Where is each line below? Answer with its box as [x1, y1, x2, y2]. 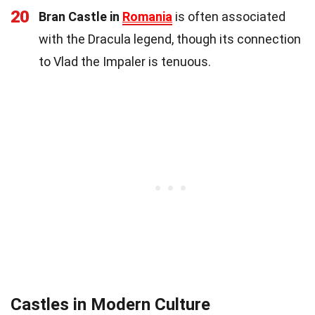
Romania [122, 8, 172, 24]
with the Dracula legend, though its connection [39, 31, 301, 46]
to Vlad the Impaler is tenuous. [39, 53, 211, 69]
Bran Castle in [39, 8, 122, 24]
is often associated [172, 8, 285, 24]
